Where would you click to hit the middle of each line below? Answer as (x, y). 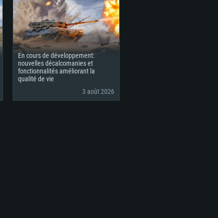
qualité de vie (36, 79)
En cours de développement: (56, 55)
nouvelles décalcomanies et (55, 63)
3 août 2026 (98, 91)
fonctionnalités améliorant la (56, 71)
